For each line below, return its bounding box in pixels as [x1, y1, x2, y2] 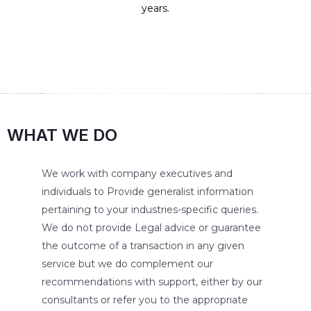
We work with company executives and [42, 167, 233, 180]
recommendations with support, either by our [42, 276, 262, 288]
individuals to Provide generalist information [42, 185, 253, 198]
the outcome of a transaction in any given [42, 239, 244, 252]
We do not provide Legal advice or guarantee [42, 221, 261, 234]
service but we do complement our [42, 258, 213, 270]
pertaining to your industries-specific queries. [42, 203, 258, 216]
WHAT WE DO [7, 125, 117, 145]
